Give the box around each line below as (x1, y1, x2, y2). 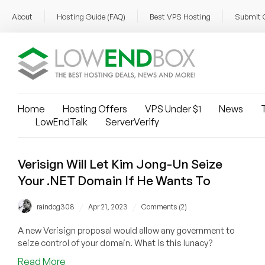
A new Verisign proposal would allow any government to (18, 225, 235, 237)
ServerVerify (105, 116, 159, 128)
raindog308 (37, 202, 75, 212)
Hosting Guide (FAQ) (57, 12, 125, 21)
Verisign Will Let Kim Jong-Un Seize (18, 156, 222, 172)
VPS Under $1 (145, 103, 201, 115)
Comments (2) (141, 202, 187, 212)
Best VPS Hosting (150, 12, 211, 21)
